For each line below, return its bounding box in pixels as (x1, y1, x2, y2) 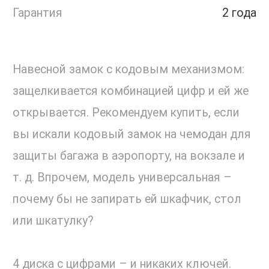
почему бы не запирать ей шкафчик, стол (13, 192, 241, 207)
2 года (222, 6, 256, 20)
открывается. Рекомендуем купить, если (13, 106, 240, 120)
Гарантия (13, 6, 62, 20)
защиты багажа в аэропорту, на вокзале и (13, 149, 245, 163)
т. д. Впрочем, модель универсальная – (13, 171, 232, 185)
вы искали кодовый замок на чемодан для (13, 127, 251, 142)
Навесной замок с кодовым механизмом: (13, 62, 244, 77)
